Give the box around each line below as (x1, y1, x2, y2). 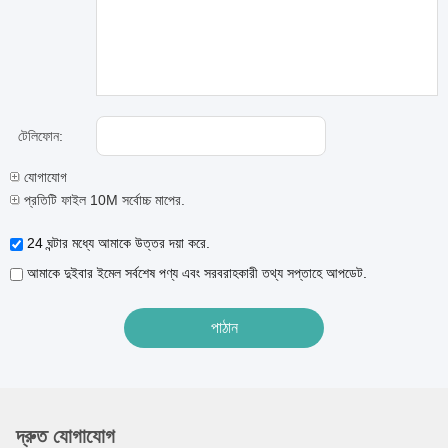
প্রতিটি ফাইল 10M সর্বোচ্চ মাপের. (20, 192, 185, 208)
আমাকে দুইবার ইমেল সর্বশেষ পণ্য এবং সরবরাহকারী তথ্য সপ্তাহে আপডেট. (23, 265, 367, 281)
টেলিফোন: (18, 128, 63, 144)
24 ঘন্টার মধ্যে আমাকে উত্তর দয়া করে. (23, 235, 210, 251)
